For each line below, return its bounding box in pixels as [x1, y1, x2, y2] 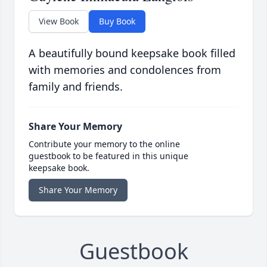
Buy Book [99, 15, 135, 27]
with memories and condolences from [29, 63, 221, 77]
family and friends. [29, 79, 123, 94]
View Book [39, 15, 79, 27]
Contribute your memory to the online [29, 138, 180, 150]
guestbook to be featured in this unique [29, 150, 188, 162]
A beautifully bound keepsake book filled [29, 46, 235, 61]
